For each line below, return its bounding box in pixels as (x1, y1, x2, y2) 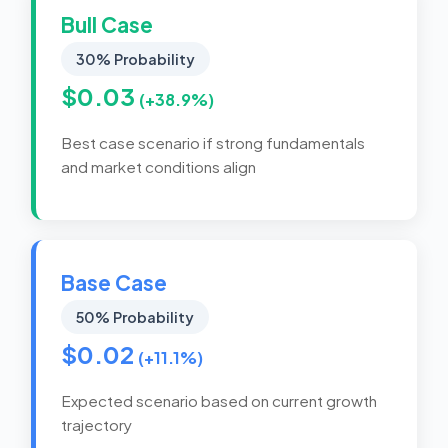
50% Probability (76, 308, 194, 326)
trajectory (61, 415, 132, 434)
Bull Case (61, 11, 153, 38)
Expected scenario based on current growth (61, 391, 377, 410)
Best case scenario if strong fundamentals (61, 133, 365, 152)
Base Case (61, 269, 167, 296)
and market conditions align (61, 157, 256, 176)
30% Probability (76, 50, 195, 68)
